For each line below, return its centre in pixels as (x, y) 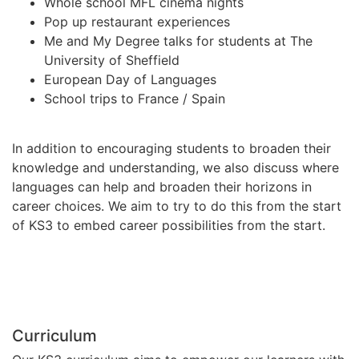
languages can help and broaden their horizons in (162, 187)
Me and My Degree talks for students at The (178, 40)
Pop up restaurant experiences (137, 21)
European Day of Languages (130, 79)
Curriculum (54, 336)
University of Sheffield (112, 60)
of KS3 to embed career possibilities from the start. (169, 226)
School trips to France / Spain (135, 98)
